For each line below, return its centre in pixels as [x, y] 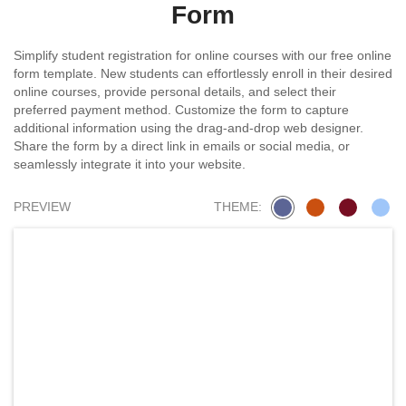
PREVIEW [42, 207]
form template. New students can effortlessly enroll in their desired [203, 73]
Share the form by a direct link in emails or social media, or [182, 145]
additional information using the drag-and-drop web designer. [188, 127]
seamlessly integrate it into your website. [130, 164]
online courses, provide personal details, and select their [175, 91]
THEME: [238, 207]
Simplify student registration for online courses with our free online [203, 55]
